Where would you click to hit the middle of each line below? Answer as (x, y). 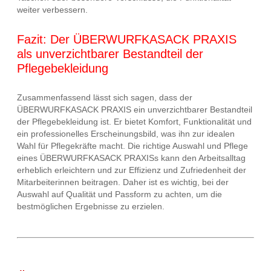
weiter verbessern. (52, 10)
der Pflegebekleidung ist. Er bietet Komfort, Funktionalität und (134, 122)
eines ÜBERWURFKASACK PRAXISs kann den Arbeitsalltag (131, 158)
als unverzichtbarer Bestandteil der (110, 54)
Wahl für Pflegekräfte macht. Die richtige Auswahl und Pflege (132, 146)
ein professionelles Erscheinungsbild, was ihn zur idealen (126, 134)
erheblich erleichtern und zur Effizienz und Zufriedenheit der (132, 170)
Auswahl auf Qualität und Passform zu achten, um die (119, 194)
